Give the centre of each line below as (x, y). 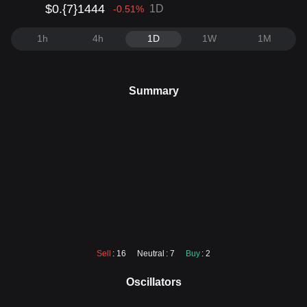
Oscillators (153, 282)
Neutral (151, 254)
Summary (153, 91)
